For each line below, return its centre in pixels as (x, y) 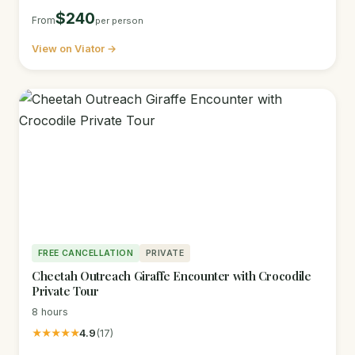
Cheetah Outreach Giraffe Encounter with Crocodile (172, 276)
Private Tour (65, 291)
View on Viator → (74, 49)
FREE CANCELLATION (86, 254)
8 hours (50, 311)
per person (119, 21)
